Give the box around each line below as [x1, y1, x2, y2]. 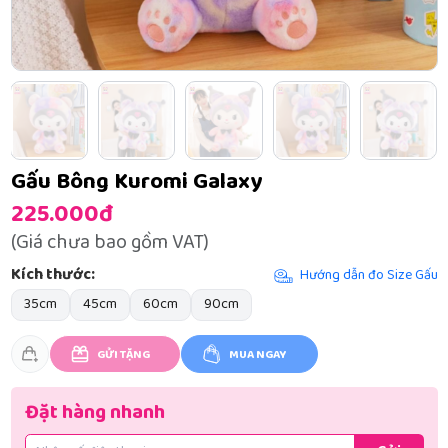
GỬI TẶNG [96, 344, 150, 366]
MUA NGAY [228, 344, 287, 366]
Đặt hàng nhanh [24, 395, 165, 431]
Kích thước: [10, 262, 95, 289]
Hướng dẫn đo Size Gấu [299, 264, 438, 289]
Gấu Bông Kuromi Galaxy [10, 164, 262, 203]
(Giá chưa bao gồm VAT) [10, 225, 209, 261]
